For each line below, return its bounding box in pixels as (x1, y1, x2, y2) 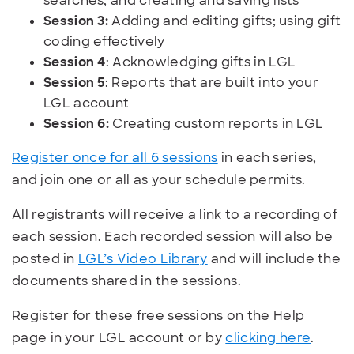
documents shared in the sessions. (12, 272, 241, 289)
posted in (12, 250, 79, 267)
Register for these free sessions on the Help (12, 307, 305, 324)
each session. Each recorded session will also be (12, 228, 333, 245)
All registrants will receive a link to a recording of (12, 205, 337, 223)
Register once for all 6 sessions (12, 149, 218, 166)
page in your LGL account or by (12, 329, 226, 346)
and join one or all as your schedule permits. (12, 171, 306, 188)
